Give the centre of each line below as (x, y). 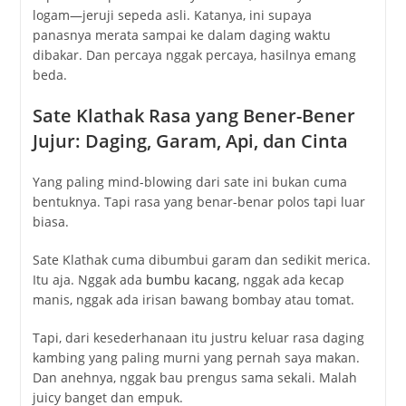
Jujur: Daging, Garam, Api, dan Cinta (190, 141)
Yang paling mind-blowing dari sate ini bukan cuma (189, 182)
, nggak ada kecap (290, 280)
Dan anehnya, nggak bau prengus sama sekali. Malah (194, 378)
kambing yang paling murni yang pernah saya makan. (196, 358)
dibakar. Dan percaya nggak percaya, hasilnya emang (194, 55)
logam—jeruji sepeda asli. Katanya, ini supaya (172, 15)
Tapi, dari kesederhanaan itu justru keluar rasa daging (198, 338)
